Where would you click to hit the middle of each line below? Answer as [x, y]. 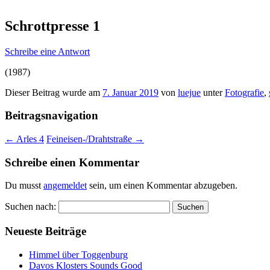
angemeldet [65, 186]
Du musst [24, 186]
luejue [189, 92]
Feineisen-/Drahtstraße [90, 139]
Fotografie [244, 92]
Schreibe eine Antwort [47, 51]
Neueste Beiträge [46, 231]
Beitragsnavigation [52, 116]
